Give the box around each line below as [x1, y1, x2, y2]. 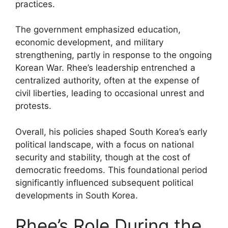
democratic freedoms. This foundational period [15, 164, 208, 175]
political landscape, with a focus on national [15, 139, 194, 150]
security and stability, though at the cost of [15, 152, 190, 162]
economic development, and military [15, 37, 163, 47]
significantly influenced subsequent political [15, 177, 193, 188]
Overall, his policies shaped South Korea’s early [15, 126, 207, 137]
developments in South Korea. [15, 190, 138, 201]
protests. [15, 101, 51, 111]
